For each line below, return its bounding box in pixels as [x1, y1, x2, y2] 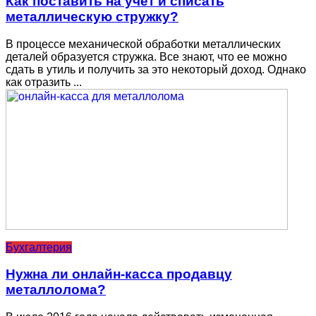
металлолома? [6, 282, 106, 298]
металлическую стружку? [6, 8, 178, 24]
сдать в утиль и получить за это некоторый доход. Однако [6, 63, 306, 75]
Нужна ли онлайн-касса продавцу [6, 267, 232, 282]
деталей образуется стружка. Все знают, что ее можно [6, 50, 287, 63]
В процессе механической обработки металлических [6, 37, 281, 50]
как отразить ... [6, 75, 82, 88]
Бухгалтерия [6, 241, 72, 253]
